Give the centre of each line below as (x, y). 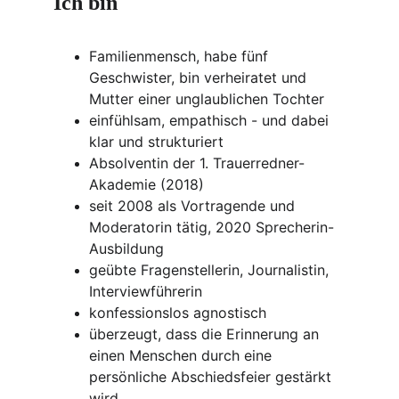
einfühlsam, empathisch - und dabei (211, 120)
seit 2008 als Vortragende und (194, 206)
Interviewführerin (146, 291)
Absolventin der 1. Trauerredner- (197, 163)
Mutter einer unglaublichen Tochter (207, 99)
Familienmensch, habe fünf (181, 56)
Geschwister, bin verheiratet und (200, 77)
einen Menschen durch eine (183, 355)
